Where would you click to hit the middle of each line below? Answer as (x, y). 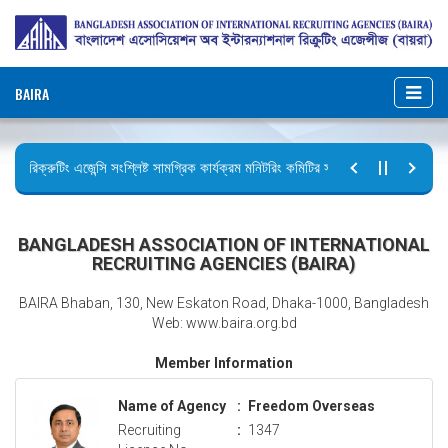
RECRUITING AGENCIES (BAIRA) (224, 263)
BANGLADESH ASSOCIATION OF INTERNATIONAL (224, 244)
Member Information (224, 362)
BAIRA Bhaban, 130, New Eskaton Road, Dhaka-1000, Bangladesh (224, 302)
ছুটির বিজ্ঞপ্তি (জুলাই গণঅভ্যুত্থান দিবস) (118, 202)
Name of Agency (172, 405)
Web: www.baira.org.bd (224, 322)
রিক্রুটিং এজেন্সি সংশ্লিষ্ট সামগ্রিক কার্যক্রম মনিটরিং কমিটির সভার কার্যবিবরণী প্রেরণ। (227, 167)
